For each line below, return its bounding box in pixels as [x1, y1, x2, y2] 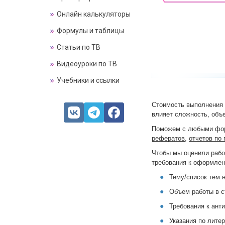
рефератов [152, 134, 185, 142]
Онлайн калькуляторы [57, 10, 131, 18]
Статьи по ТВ [57, 43, 100, 51]
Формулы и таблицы [57, 27, 124, 35]
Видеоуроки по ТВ [57, 60, 117, 68]
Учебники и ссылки [57, 76, 120, 84]
